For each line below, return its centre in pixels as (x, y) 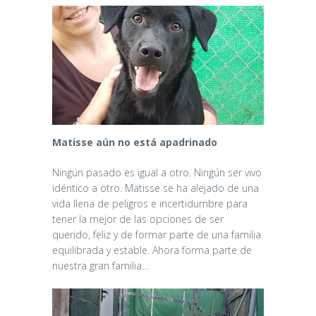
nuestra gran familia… (101, 265)
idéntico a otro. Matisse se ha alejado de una (156, 188)
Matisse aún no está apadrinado (135, 142)
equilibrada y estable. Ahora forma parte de (152, 250)
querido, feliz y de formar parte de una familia (157, 234)
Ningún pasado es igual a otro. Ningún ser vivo (157, 172)
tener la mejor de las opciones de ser (138, 219)
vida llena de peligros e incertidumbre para (150, 203)
